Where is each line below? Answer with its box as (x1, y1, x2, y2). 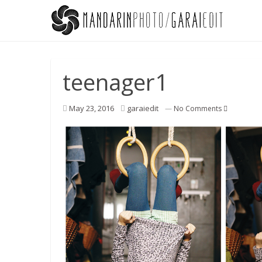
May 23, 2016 (69, 103, 114, 113)
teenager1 (63, 67, 168, 97)
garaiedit (127, 103, 158, 113)
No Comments (174, 104, 223, 113)
